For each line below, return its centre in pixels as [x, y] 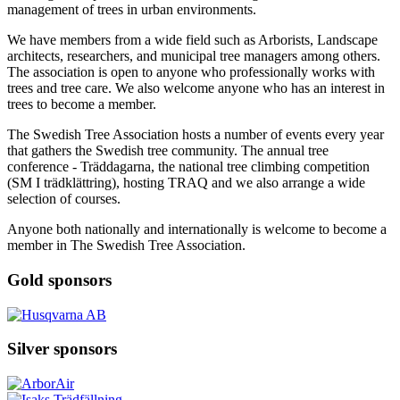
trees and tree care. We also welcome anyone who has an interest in [196, 88]
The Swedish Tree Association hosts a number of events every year [196, 135]
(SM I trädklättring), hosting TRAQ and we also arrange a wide [186, 183]
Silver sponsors [62, 349]
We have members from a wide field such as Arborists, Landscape [192, 40]
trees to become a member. [82, 104]
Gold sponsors [59, 279]
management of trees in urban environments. [132, 10]
